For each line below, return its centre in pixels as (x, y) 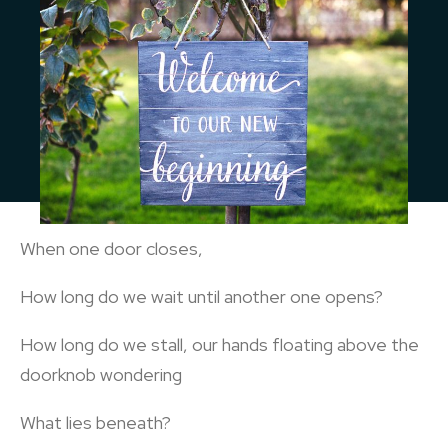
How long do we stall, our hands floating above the (219, 344)
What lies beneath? (95, 422)
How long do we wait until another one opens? (201, 296)
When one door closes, (111, 248)
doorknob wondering (101, 374)
